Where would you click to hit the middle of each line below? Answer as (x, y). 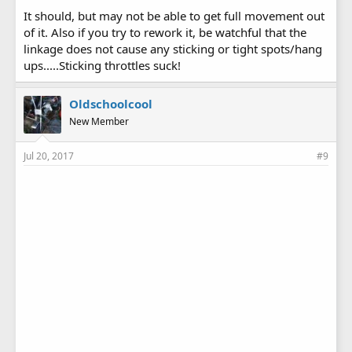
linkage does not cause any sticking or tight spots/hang (173, 49)
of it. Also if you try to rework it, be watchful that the (165, 33)
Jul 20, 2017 (49, 156)
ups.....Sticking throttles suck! (102, 66)
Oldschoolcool (111, 104)
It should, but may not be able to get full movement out (174, 16)
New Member (99, 122)
